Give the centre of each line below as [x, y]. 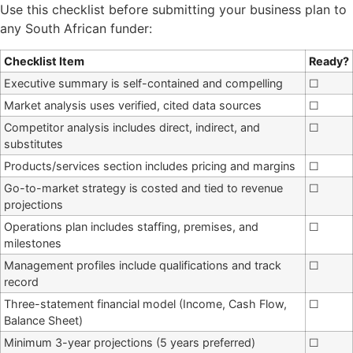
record [21, 281]
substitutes [33, 143]
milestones [33, 243]
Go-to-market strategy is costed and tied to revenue [143, 188]
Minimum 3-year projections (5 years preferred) [130, 342]
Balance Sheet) [43, 320]
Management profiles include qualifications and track [143, 265]
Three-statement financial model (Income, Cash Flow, [145, 303]
